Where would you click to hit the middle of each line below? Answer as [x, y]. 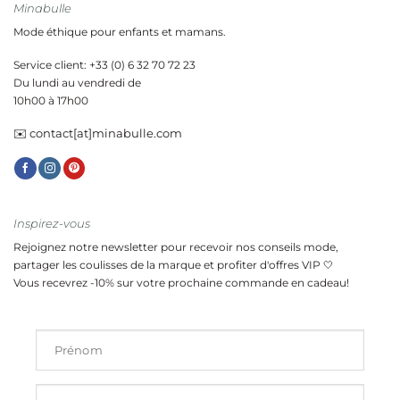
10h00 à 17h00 [51, 100]
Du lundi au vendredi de [77, 83]
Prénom [79, 350]
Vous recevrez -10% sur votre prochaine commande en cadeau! [181, 283]
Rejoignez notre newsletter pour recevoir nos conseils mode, [176, 248]
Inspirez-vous [52, 224]
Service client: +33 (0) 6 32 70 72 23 [104, 65]
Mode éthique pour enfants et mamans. [120, 33]
